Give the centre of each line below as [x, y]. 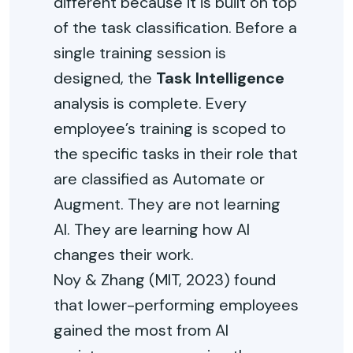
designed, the [105, 78]
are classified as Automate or [159, 179]
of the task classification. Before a [175, 28]
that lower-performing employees [176, 305]
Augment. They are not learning [167, 204]
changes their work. [124, 255]
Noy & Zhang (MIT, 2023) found [165, 280]
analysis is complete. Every [150, 103]
